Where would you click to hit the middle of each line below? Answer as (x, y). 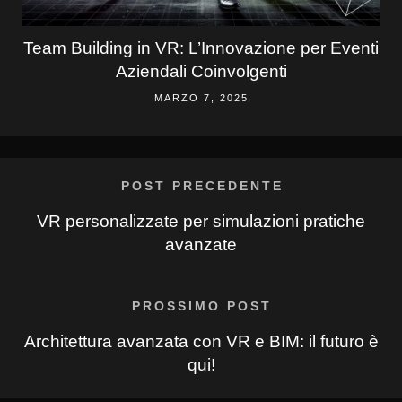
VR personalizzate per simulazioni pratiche (201, 221)
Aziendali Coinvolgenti (201, 71)
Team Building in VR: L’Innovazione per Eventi (201, 48)
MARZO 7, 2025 (201, 97)
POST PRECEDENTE (202, 185)
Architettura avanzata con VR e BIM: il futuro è (201, 341)
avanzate (201, 244)
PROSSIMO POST (202, 306)
